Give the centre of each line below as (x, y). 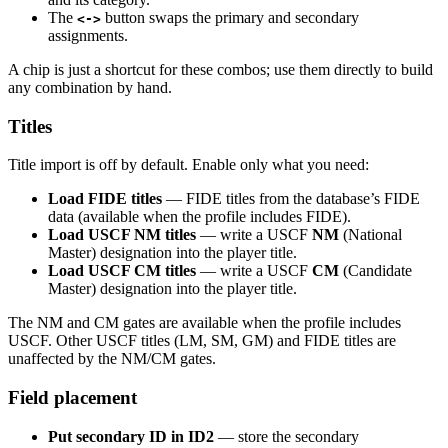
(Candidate (375, 271)
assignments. (88, 35)
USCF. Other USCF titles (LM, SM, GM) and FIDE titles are (202, 341)
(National (370, 235)
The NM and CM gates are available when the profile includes (204, 323)
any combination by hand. (90, 87)
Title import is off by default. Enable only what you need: (188, 165)
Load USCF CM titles (122, 271)
